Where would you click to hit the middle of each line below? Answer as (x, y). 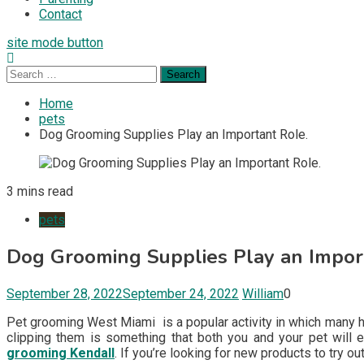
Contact (61, 14)
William (263, 293)
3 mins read (40, 191)
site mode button (55, 43)
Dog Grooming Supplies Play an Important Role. (173, 134)
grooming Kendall (61, 353)
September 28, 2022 (65, 293)
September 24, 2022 (181, 293)
